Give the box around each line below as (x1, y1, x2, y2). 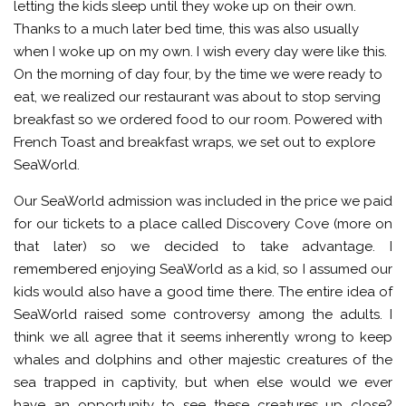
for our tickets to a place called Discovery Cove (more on (14, 215, 392, 232)
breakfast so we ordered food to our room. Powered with (14, 111, 382, 128)
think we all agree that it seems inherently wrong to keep (14, 328, 392, 345)
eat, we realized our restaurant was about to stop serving (14, 88, 381, 105)
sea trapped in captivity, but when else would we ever (14, 373, 392, 391)
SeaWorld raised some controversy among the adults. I (14, 305, 392, 323)
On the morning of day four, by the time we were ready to (14, 65, 382, 82)
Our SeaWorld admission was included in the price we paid (14, 192, 392, 209)
